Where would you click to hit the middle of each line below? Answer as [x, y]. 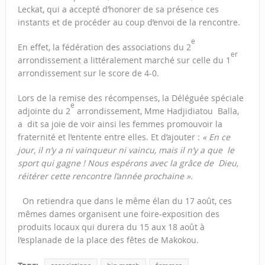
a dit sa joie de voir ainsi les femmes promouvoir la [120, 124]
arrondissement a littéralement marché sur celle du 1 [124, 60]
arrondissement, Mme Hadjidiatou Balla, [156, 111]
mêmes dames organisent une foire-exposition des [118, 214]
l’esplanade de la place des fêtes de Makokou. [108, 240]
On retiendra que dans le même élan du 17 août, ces [125, 201]
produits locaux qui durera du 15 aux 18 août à [111, 227]
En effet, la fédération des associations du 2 [104, 47]
